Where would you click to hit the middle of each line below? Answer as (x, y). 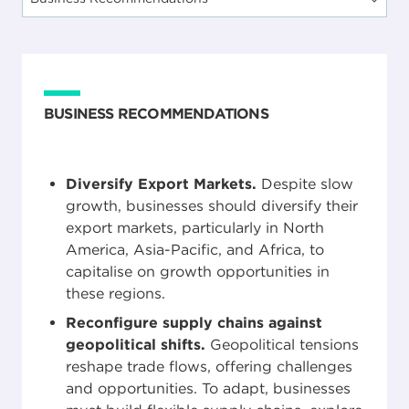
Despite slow (307, 184)
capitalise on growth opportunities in (198, 272)
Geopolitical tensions (282, 345)
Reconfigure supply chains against (194, 323)
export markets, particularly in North (195, 228)
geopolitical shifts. (136, 345)
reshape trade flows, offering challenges (209, 367)
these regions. (115, 294)
